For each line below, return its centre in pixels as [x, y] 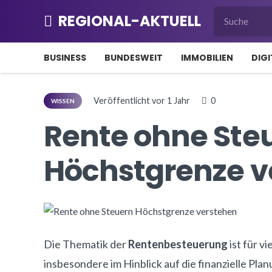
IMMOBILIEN [207, 58]
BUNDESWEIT [134, 58]
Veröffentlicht [123, 100]
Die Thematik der [86, 244]
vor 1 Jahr [171, 100]
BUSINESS [65, 58]
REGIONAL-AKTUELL [129, 21]
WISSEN [63, 101]
